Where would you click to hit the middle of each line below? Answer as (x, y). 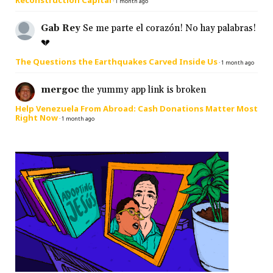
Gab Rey (61, 29)
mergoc (60, 90)
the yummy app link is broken (144, 90)
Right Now (37, 118)
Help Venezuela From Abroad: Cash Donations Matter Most (136, 109)
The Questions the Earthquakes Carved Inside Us (116, 62)
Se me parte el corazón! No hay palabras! (169, 29)
